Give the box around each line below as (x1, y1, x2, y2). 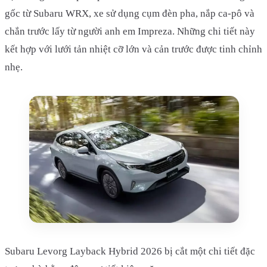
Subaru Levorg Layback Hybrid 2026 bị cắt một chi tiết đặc (5, 245, 255, 257)
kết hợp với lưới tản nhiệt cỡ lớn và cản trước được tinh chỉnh (5, 44, 262, 55)
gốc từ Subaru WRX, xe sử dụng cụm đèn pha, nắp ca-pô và (5, 8, 254, 20)
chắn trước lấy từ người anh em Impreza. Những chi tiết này (5, 26, 255, 38)
